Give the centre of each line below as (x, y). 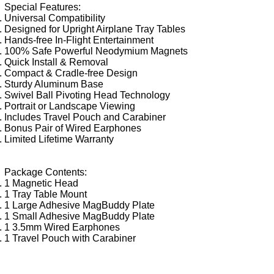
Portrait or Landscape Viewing (70, 106)
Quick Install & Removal (56, 62)
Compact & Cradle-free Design (71, 73)
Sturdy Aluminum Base (54, 84)
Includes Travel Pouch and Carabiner (85, 117)
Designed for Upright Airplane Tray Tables (95, 29)
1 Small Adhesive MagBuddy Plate (80, 216)
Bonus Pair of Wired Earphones (73, 128)
